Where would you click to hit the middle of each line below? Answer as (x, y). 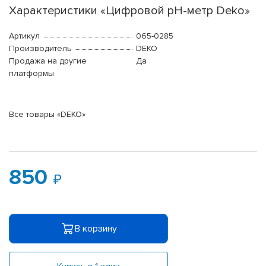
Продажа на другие (48, 61)
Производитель (40, 49)
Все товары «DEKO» (47, 115)
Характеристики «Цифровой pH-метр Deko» (129, 11)
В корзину (96, 228)
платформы (31, 74)
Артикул (24, 36)
